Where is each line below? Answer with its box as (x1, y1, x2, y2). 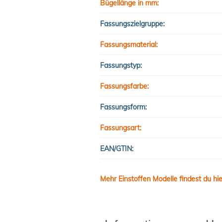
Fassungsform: (100, 102, 147, 111)
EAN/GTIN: (100, 144, 133, 153)
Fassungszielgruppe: (100, 19, 165, 28)
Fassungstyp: (100, 60, 142, 70)
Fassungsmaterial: (100, 40, 158, 49)
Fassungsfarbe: (100, 81, 149, 91)
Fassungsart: (100, 123, 141, 132)
